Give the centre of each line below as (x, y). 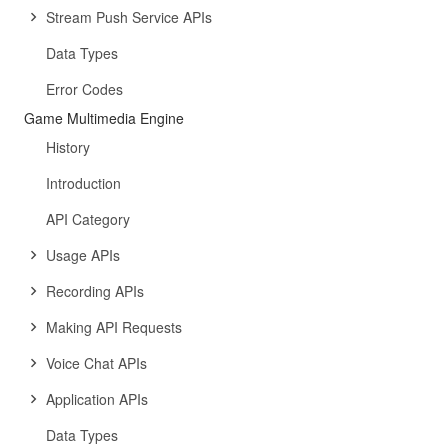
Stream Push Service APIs (129, 17)
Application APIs (97, 399)
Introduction (83, 183)
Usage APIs (83, 255)
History (68, 147)
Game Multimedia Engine (104, 118)
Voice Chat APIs (96, 363)
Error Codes (84, 89)
